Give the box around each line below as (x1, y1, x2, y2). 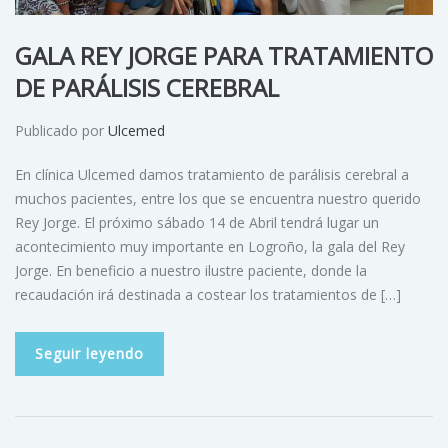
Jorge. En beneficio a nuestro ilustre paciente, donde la (15, 261, 367, 281)
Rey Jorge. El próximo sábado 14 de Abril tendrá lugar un (15, 213, 379, 233)
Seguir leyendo (35, 344, 144, 364)
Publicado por (15, 121, 108, 141)
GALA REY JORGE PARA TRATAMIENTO (15, 39, 433, 73)
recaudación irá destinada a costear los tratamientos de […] (15, 285, 401, 305)
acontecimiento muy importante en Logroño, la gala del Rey (15, 237, 405, 257)
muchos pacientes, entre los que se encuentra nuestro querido (15, 189, 421, 209)
